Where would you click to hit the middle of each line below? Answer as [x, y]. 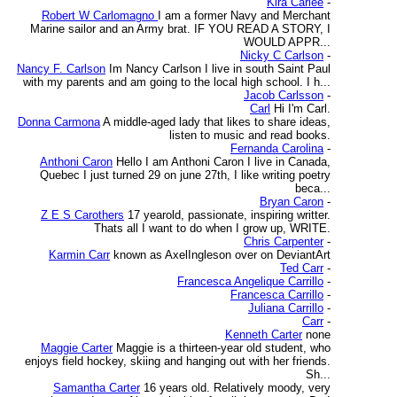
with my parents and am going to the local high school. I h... [177, 82]
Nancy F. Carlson [61, 69]
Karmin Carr [79, 255]
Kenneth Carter [264, 335]
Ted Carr [302, 268]
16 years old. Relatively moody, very [237, 388]
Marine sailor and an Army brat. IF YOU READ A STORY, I [180, 29]
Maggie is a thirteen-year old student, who [223, 348]
